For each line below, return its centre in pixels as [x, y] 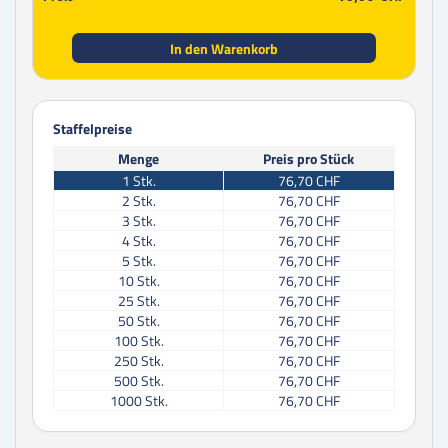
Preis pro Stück [308, 159]
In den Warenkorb [224, 48]
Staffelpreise [92, 129]
